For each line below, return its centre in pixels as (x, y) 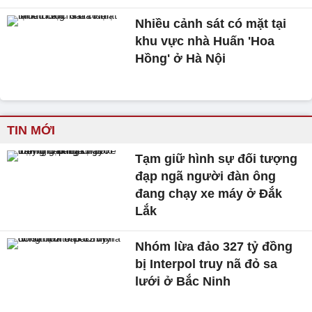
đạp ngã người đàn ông (206, 177)
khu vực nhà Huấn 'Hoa (205, 41)
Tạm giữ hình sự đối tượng (217, 159)
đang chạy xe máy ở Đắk (209, 194)
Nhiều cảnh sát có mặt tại (211, 23)
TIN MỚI (31, 131)
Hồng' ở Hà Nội (181, 58)
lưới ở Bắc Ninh (183, 282)
